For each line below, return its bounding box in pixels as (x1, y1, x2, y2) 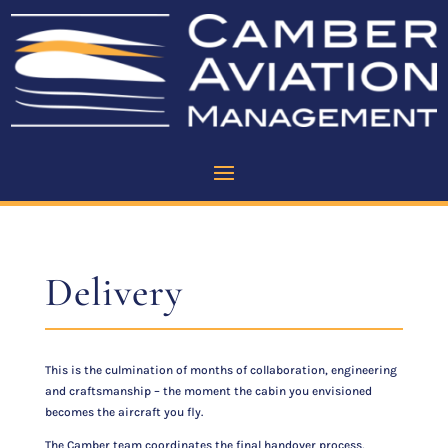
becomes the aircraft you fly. (44, 404, 203, 419)
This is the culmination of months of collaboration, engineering (44, 362, 397, 377)
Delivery (44, 267, 183, 316)
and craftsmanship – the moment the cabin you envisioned (44, 383, 372, 398)
